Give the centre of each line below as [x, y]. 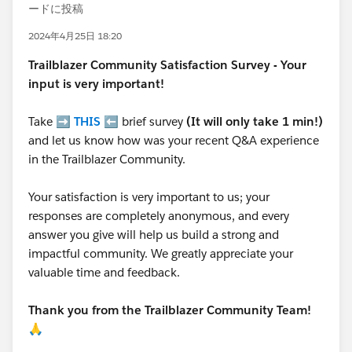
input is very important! [96, 84]
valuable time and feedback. [106, 272]
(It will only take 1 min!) [255, 121]
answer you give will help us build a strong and [154, 235]
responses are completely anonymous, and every [159, 216]
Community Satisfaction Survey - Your [198, 65]
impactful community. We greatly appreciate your [161, 253]
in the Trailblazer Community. [107, 159]
